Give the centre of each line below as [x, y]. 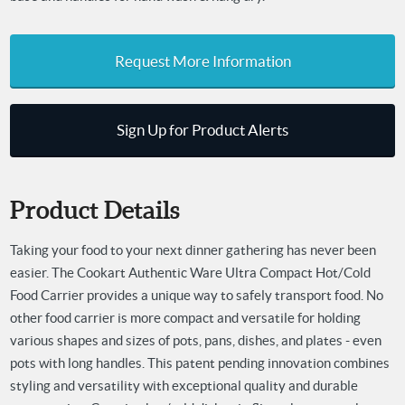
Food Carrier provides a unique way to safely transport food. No [196, 296]
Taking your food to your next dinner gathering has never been [193, 250]
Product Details [94, 209]
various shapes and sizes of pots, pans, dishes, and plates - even [195, 341]
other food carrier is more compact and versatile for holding [185, 318]
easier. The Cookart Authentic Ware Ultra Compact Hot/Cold [190, 273]
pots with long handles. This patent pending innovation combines [199, 363]
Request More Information [202, 62]
